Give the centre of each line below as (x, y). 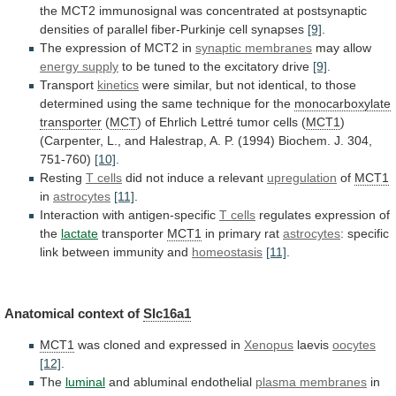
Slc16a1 (167, 313)
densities (65, 30)
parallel (127, 30)
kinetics (118, 85)
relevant (241, 178)
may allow (342, 48)
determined (72, 104)
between (86, 252)
